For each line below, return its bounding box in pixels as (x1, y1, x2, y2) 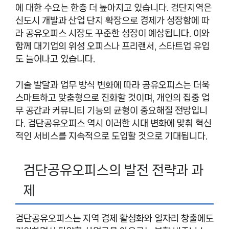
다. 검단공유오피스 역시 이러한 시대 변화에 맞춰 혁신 (15, 118, 212, 128)
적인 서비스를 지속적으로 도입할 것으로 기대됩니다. (15, 131, 208, 141)
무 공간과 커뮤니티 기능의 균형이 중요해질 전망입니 (15, 105, 208, 115)
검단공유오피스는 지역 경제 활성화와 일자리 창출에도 (15, 213, 214, 223)
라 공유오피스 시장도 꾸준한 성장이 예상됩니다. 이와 (15, 29, 210, 38)
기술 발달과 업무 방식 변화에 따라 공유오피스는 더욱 (15, 80, 210, 89)
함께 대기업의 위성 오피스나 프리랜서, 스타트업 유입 (15, 41, 210, 51)
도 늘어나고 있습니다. (15, 54, 95, 64)
